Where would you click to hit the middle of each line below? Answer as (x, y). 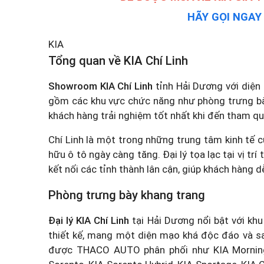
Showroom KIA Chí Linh (101, 86)
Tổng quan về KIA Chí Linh (118, 61)
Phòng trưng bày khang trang (127, 195)
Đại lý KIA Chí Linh (89, 220)
